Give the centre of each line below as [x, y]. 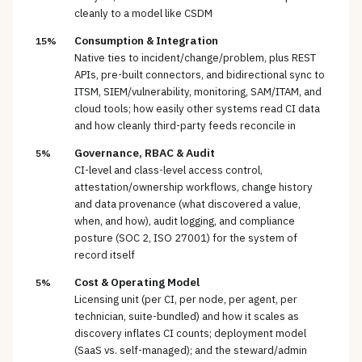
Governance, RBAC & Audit [145, 153]
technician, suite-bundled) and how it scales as [187, 317]
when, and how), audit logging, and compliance [185, 221]
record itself [105, 255]
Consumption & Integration [146, 41]
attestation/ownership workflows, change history [194, 187]
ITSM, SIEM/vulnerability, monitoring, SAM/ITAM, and [198, 92]
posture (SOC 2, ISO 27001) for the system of [186, 238]
